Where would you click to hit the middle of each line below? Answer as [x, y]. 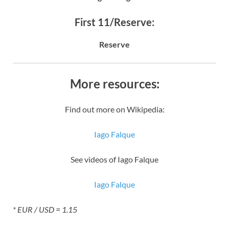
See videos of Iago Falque [114, 159]
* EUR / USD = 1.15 [45, 209]
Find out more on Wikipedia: [114, 109]
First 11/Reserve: [114, 22]
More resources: [114, 83]
